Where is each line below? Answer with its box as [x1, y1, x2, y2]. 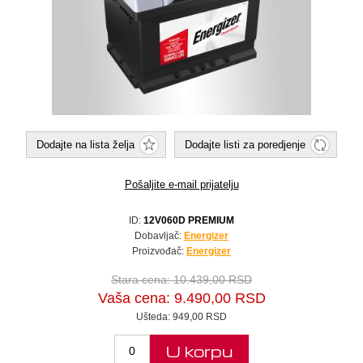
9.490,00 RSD [173, 290, 266, 307]
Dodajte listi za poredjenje [185, 139, 305, 152]
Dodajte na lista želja [36, 139, 135, 152]
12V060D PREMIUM [143, 215, 234, 227]
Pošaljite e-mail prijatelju [124, 178, 239, 191]
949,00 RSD [173, 311, 227, 323]
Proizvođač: [132, 246, 184, 258]
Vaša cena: [97, 290, 170, 307]
